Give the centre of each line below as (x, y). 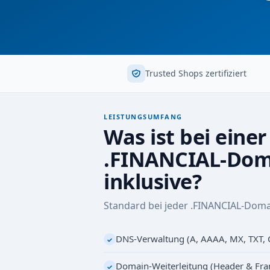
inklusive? (152, 181)
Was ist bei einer (185, 137)
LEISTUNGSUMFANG (143, 117)
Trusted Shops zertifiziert (196, 73)
